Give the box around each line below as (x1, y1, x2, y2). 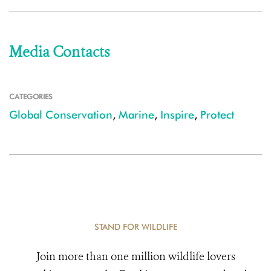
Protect (200, 108, 234, 121)
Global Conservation (9, 108, 113, 121)
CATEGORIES (9, 92, 53, 101)
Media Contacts (9, 42, 109, 62)
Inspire (160, 108, 194, 121)
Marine (119, 108, 154, 121)
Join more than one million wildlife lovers (36, 249, 235, 264)
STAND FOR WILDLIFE (94, 222, 177, 232)
